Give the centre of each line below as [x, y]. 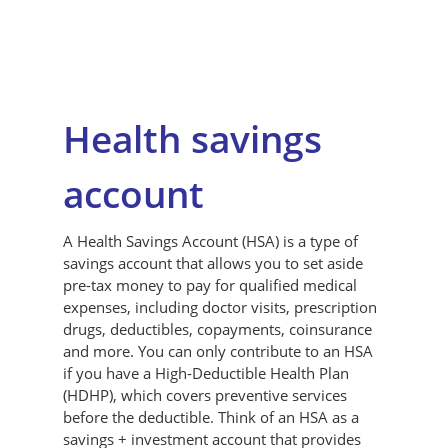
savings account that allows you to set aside [213, 262]
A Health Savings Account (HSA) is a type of [210, 240]
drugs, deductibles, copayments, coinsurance [217, 328]
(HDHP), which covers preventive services [205, 394]
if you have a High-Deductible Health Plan [206, 372]
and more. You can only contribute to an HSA [218, 350]
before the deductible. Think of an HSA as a [211, 416]
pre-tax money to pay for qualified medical [210, 284]
